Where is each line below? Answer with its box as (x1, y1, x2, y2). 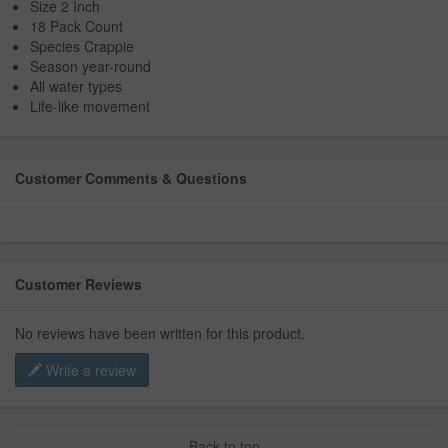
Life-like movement (30, 96, 150, 117)
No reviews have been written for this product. (15, 323, 305, 344)
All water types (30, 76, 122, 97)
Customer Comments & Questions (15, 168, 247, 189)
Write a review (42, 360, 136, 381)
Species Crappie (30, 36, 134, 57)
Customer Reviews (15, 274, 142, 295)
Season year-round (30, 56, 151, 77)
